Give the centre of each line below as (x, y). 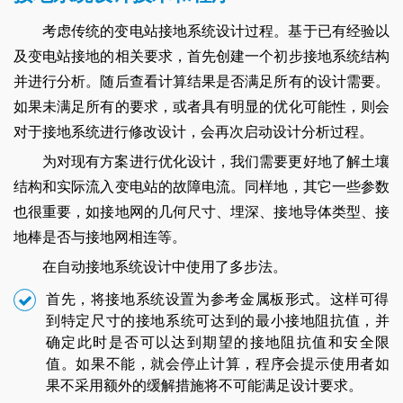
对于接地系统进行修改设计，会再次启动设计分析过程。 (193, 131)
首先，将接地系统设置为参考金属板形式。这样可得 (218, 299)
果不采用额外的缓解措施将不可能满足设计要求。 (204, 385)
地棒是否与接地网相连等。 (100, 237)
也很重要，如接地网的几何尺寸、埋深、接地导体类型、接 (201, 211)
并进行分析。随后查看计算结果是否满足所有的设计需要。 (201, 81)
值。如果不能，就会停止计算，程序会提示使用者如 (218, 363)
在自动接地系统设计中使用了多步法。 (165, 266)
